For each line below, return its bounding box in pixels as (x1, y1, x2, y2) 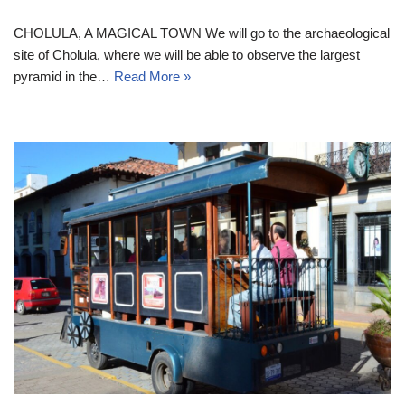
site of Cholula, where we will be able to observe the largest (14, 47, 360, 63)
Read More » (114, 69, 191, 85)
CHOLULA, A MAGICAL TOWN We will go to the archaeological (14, 25, 390, 42)
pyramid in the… (14, 69, 114, 85)
